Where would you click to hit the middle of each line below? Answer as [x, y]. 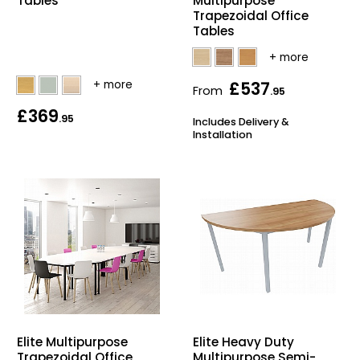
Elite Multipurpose [72, 342]
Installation [223, 135]
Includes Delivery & [241, 122]
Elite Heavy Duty [243, 342]
